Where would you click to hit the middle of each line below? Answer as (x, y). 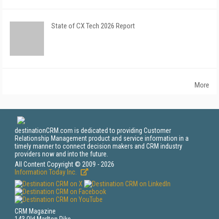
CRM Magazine (35, 211)
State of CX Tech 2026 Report (93, 26)
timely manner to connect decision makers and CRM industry (99, 146)
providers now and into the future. (61, 154)
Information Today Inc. (46, 172)
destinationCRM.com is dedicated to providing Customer (93, 131)
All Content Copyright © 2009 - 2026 (65, 164)
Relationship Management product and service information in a (102, 138)
